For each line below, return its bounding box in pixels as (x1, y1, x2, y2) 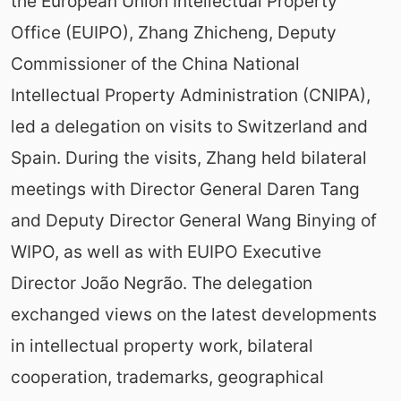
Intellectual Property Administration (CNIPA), (10, 83, 371, 106)
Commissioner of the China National (10, 52, 300, 74)
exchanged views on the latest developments (10, 303, 377, 325)
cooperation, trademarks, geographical (10, 365, 324, 388)
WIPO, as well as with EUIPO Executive (10, 240, 321, 262)
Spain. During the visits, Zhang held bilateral (10, 146, 367, 168)
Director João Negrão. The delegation (10, 271, 312, 294)
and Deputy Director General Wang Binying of (10, 209, 377, 231)
